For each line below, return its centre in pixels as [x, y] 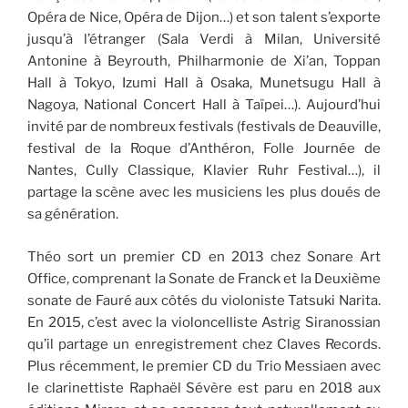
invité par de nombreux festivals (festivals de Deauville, [204, 127]
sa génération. [73, 214]
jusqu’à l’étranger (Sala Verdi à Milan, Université [204, 40]
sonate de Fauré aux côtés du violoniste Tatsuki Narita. [204, 300]
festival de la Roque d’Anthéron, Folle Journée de [204, 149]
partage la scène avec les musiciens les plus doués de [204, 193]
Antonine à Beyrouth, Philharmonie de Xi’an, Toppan [204, 61]
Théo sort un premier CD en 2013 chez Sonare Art [204, 256]
